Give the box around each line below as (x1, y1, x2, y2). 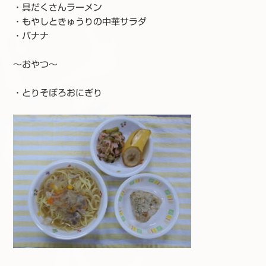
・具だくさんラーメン (12, 3, 102, 12)
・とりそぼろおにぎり (12, 88, 102, 98)
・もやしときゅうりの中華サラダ (12, 17, 147, 27)
